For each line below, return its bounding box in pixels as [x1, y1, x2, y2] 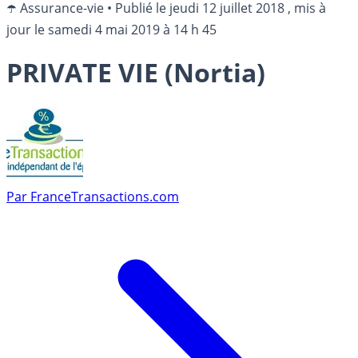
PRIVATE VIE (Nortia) [6, 55, 265, 90]
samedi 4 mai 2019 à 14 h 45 [48, 21, 217, 38]
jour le [6, 21, 48, 38]
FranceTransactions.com [30, 187, 179, 205]
